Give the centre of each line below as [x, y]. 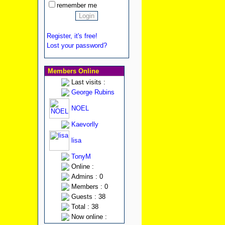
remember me [77, 5]
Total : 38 [85, 207]
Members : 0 [89, 187]
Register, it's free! [72, 36]
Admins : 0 [87, 177]
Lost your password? [77, 45]
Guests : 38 [88, 197]
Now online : [89, 217]
